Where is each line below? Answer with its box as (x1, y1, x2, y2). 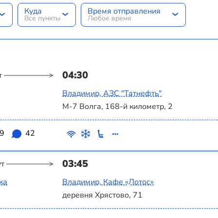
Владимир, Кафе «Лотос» (62, 177, 154, 188)
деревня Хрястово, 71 (62, 190, 143, 201)
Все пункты (24, 14, 60, 23)
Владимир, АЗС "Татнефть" (62, 88, 162, 99)
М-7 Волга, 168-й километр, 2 (62, 101, 173, 112)
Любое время (87, 14, 131, 23)
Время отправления (87, 6, 161, 17)
